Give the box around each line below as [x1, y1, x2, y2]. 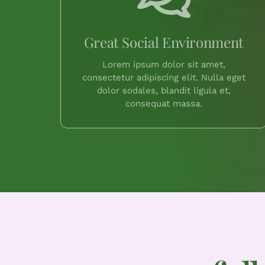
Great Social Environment [83, 33, 244, 52]
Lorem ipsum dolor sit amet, [102, 59, 225, 70]
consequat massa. [125, 98, 202, 109]
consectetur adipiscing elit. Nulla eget [82, 72, 245, 83]
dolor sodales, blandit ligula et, [96, 85, 231, 96]
